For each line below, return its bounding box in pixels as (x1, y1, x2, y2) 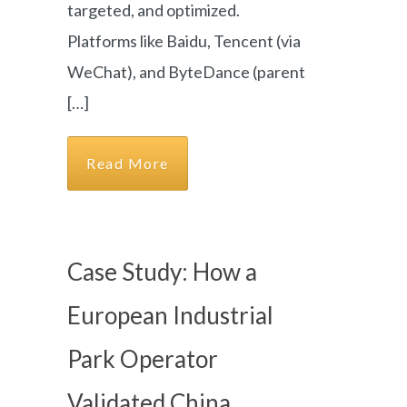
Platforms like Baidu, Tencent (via (67, 31, 301, 51)
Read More (86, 154, 169, 172)
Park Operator (67, 344, 218, 373)
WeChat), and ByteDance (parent (67, 62, 305, 82)
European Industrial (67, 301, 273, 330)
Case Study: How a (67, 257, 257, 286)
